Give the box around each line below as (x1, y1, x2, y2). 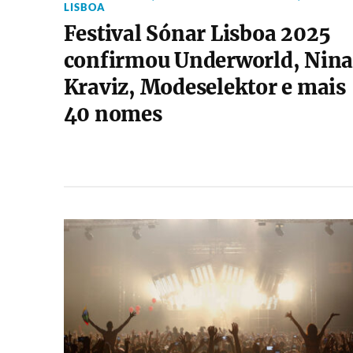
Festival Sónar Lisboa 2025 (63, 21, 332, 46)
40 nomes (63, 102, 162, 127)
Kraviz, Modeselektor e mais (63, 75, 346, 100)
